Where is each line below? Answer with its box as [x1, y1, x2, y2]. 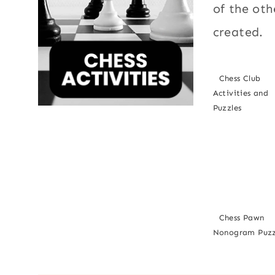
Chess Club [219, 74, 261, 83]
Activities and [212, 88, 269, 98]
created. [212, 25, 263, 40]
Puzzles [212, 103, 242, 113]
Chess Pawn [219, 213, 265, 223]
